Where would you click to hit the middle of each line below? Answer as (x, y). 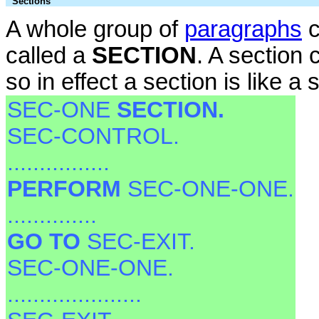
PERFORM (67, 188)
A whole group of (95, 29)
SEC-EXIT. (141, 241)
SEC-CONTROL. (93, 136)
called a (49, 55)
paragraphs (243, 29)
